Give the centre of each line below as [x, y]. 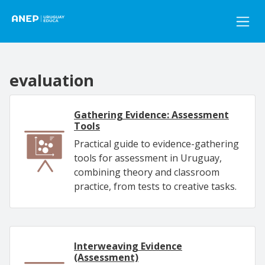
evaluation [52, 80]
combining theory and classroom [147, 172]
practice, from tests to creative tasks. [155, 186]
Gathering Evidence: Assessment [151, 115]
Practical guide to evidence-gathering [156, 144]
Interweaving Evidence [128, 246]
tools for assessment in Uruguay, [148, 158]
